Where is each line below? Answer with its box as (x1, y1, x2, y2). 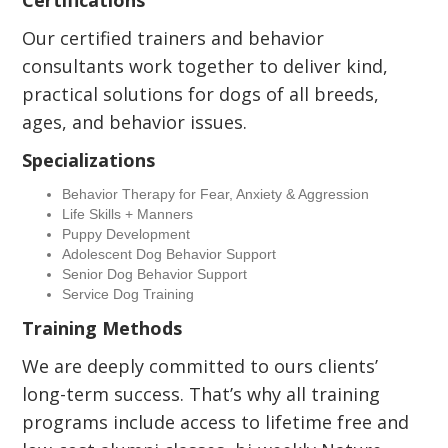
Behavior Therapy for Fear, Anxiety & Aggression (62, 186, 370, 202)
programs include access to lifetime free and (22, 410, 410, 434)
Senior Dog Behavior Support (62, 266, 248, 282)
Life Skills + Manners (62, 206, 194, 222)
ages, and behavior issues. (22, 110, 248, 134)
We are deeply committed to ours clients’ (22, 354, 379, 378)
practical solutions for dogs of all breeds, (22, 82, 380, 106)
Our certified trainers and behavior (22, 26, 325, 50)
